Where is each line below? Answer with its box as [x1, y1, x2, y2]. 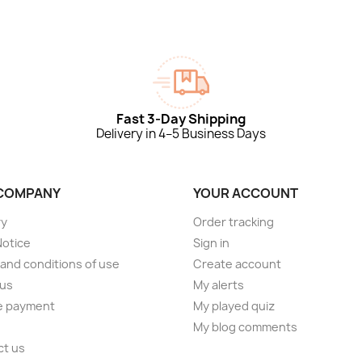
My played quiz [193, 298, 275, 314]
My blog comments [193, 319, 297, 335]
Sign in [193, 235, 229, 250]
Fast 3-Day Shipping [116, 110, 246, 128]
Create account [193, 256, 281, 271]
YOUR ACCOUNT [193, 184, 298, 202]
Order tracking [193, 214, 274, 229]
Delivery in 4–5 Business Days [95, 125, 266, 142]
